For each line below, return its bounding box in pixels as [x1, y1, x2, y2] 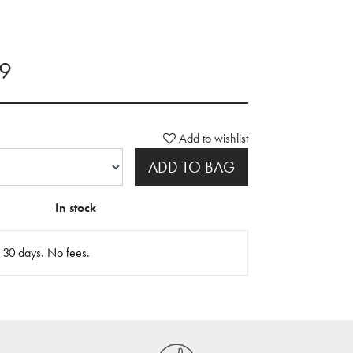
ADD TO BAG [148, 157, 235, 178]
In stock [54, 199, 96, 217]
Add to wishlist [179, 130, 248, 147]
